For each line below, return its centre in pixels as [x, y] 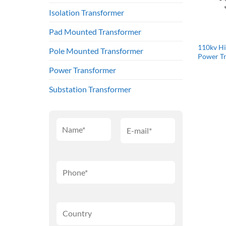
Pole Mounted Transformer [96, 51]
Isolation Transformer [87, 13]
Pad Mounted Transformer [95, 32]
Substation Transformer [90, 89]
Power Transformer [82, 70]
